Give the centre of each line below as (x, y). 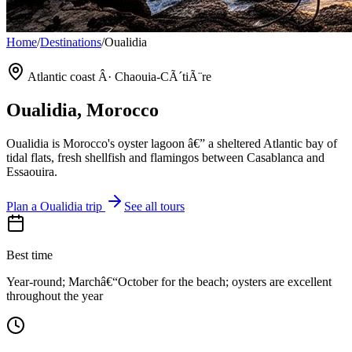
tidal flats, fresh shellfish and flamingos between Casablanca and (165, 157)
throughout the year (55, 295)
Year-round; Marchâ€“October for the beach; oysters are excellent (169, 281)
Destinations (71, 42)
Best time (29, 255)
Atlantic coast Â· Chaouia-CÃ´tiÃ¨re (119, 77)
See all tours (154, 206)
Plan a (23, 206)
